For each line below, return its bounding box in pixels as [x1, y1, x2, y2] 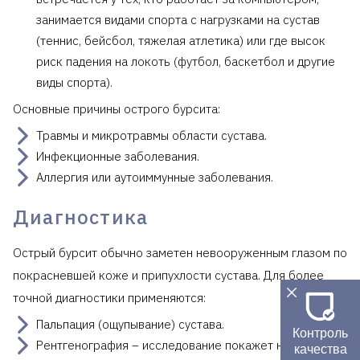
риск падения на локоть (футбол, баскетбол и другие [36, 53, 335, 69]
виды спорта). [36, 74, 112, 90]
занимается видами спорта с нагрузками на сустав [36, 11, 320, 27]
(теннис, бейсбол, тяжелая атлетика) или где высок [36, 32, 325, 48]
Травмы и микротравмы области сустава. [36, 127, 267, 143]
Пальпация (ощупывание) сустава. [36, 316, 224, 332]
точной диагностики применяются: [13, 289, 206, 305]
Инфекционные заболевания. [36, 148, 199, 164]
